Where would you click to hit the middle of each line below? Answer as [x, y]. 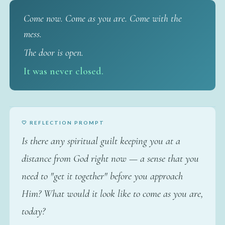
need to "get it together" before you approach [102, 176]
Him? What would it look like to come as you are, [112, 193]
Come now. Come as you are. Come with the [102, 18]
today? [33, 211]
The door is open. [53, 52]
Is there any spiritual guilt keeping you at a [101, 141]
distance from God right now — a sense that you [110, 158]
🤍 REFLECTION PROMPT [63, 122]
